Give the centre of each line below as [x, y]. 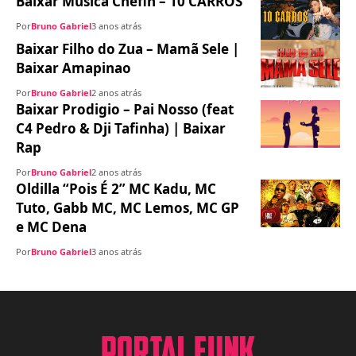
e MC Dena [51, 227]
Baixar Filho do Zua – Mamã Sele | [128, 49]
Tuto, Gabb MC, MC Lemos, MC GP [128, 208]
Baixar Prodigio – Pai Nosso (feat [125, 110]
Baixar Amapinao [74, 68]
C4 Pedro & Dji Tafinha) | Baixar [121, 129]
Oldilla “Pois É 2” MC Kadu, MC [116, 189]
